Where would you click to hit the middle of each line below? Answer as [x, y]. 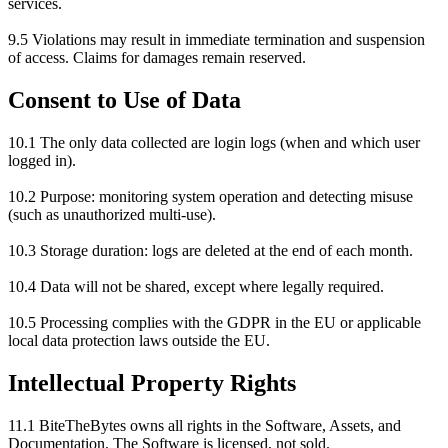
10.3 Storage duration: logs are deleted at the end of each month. [210, 251]
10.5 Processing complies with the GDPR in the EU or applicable [214, 323]
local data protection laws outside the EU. [139, 341]
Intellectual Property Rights [152, 383]
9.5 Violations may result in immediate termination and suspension [216, 40]
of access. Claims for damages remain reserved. [157, 58]
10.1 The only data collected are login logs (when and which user [214, 143]
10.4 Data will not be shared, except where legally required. [196, 287]
